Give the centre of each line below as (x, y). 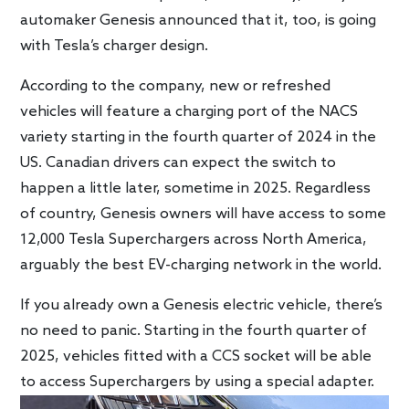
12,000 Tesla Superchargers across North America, (194, 240)
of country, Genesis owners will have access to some (204, 215)
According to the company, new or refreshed (176, 87)
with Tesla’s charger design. (115, 47)
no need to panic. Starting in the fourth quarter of (194, 331)
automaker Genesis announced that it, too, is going (199, 21)
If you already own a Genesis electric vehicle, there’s (202, 306)
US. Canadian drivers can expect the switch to (178, 163)
